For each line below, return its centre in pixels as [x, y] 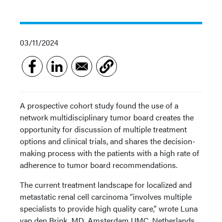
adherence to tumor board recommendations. [99, 165]
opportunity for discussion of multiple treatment [103, 129]
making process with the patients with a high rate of [110, 153]
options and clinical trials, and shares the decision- [108, 141]
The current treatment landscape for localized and [106, 185]
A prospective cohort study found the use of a [99, 105]
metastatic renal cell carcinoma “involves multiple [106, 196]
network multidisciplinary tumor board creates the [107, 117]
